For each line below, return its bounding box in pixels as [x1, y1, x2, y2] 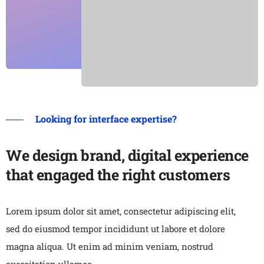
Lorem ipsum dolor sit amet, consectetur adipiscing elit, [6, 204, 236, 217]
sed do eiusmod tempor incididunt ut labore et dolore [6, 222, 225, 235]
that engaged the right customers [6, 164, 230, 184]
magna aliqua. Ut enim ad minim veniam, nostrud [6, 240, 213, 252]
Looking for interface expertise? [35, 112, 177, 125]
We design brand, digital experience [6, 144, 249, 165]
